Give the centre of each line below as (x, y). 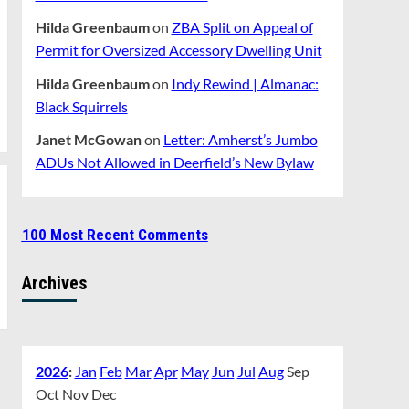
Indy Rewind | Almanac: (245, 83)
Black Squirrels (81, 106)
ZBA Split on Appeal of (242, 27)
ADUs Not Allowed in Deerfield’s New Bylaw (174, 162)
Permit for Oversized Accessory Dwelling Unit (178, 50)
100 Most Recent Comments (115, 234)
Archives (54, 283)
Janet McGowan (88, 139)
